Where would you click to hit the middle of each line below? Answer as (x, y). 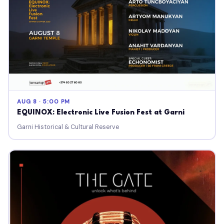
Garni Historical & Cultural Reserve (68, 127)
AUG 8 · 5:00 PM (43, 102)
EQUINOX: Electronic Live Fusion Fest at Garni (100, 112)
